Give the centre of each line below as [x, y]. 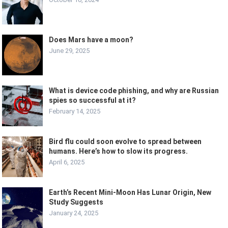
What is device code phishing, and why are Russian [134, 91]
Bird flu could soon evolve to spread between [125, 142]
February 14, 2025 [75, 111]
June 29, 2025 [69, 51]
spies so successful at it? [93, 101]
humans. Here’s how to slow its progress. [119, 151]
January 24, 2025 [74, 213]
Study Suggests [76, 202]
